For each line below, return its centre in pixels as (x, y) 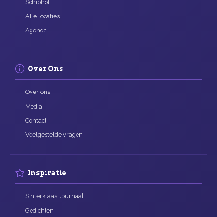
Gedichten (39, 210)
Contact (36, 120)
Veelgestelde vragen (54, 135)
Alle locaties (42, 16)
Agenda (36, 31)
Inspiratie (47, 173)
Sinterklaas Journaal (54, 196)
